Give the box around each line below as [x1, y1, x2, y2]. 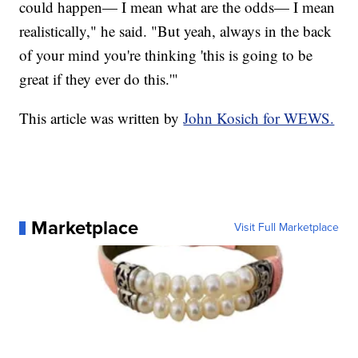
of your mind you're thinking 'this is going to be [19, 45, 313, 66]
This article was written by [19, 108, 184, 129]
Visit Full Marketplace [233, 219, 339, 237]
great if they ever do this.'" [19, 69, 179, 89]
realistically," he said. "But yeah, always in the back [19, 21, 332, 42]
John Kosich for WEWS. [183, 108, 335, 129]
